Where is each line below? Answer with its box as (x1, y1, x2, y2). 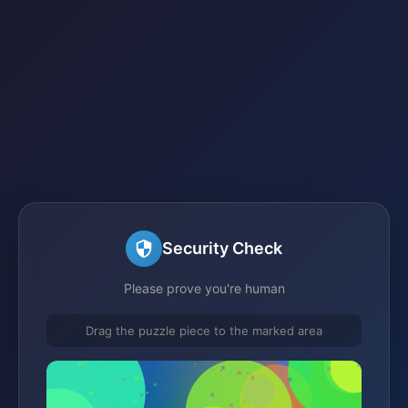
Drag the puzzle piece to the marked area (86, 322, 322, 338)
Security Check (162, 239, 282, 258)
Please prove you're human (123, 280, 285, 296)
